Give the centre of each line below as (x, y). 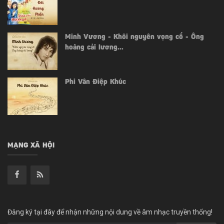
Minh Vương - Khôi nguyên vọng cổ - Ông (134, 37)
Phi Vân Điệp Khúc (95, 82)
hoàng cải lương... (94, 48)
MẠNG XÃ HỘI (31, 146)
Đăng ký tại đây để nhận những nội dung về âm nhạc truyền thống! (110, 212)
